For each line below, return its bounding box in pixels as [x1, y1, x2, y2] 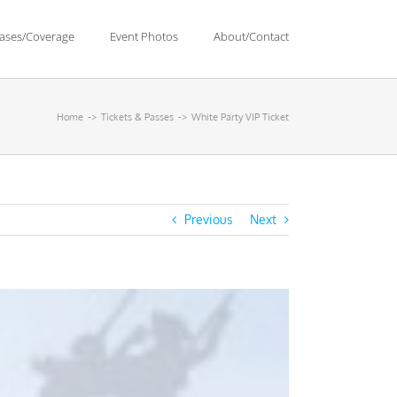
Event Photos [110, 28, 178, 44]
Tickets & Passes [101, 110, 174, 123]
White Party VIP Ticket [191, 110, 289, 123]
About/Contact [214, 28, 289, 44]
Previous [184, 212, 233, 227]
